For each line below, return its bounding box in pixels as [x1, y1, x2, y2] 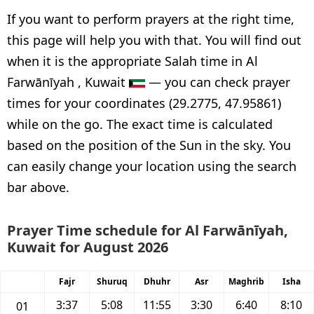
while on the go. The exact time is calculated [7, 116, 273, 132]
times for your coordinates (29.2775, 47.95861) [7, 95, 281, 111]
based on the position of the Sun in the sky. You [7, 137, 291, 153]
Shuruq [96, 275, 128, 287]
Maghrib [228, 275, 264, 287]
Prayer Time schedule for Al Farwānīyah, [7, 221, 288, 240]
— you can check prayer [145, 74, 290, 90]
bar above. [7, 179, 69, 196]
